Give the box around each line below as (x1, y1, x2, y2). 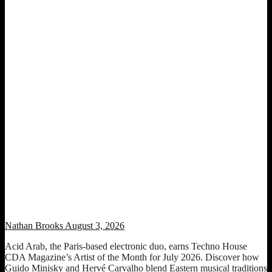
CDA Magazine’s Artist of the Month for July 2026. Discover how (5, 251, 259, 262)
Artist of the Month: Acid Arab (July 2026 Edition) (5, 195, 199, 206)
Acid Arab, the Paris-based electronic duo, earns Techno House (5, 240, 247, 251)
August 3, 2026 (63, 220, 124, 231)
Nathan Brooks (5, 220, 63, 231)
